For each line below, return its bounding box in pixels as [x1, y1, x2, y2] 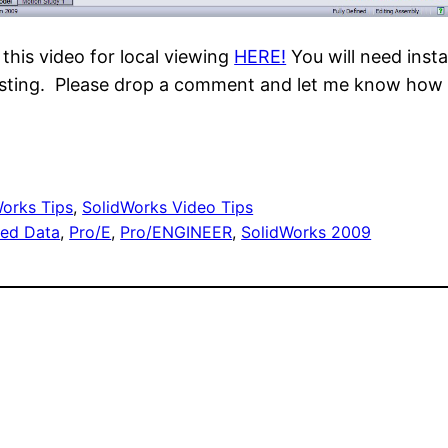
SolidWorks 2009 [241, 221, 372, 242]
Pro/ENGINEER [120, 221, 233, 242]
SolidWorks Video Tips [82, 196, 254, 217]
